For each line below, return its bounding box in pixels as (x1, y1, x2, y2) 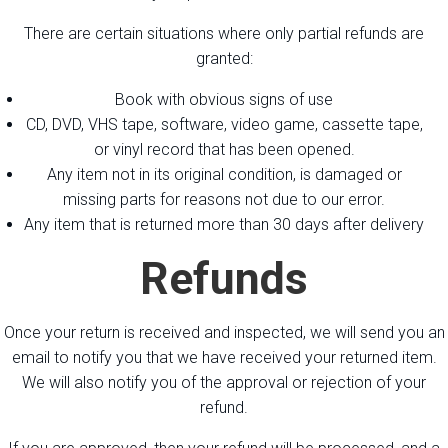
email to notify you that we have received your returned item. (11, 347, 437, 367)
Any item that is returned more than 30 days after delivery (24, 214, 424, 234)
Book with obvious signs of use (115, 89, 333, 109)
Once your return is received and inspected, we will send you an (3, 322, 445, 342)
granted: (195, 48, 253, 68)
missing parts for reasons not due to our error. (63, 189, 385, 209)
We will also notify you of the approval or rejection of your (22, 372, 426, 392)
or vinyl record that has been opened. (93, 139, 355, 159)
